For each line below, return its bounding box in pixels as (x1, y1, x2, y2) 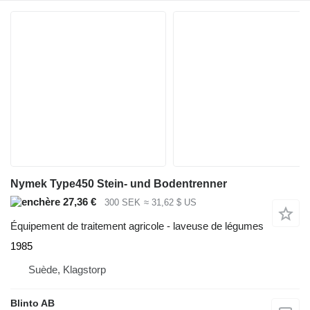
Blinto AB (10, 297, 55, 309)
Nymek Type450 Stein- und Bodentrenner (10, 178, 227, 190)
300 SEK (104, 197, 140, 208)
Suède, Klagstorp (28, 263, 106, 275)
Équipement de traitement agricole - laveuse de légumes (10, 219, 264, 232)
